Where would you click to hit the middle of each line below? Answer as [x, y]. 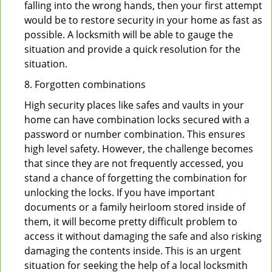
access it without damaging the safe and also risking [143, 236]
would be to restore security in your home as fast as [143, 20]
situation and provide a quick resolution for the [132, 49]
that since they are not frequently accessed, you [134, 163]
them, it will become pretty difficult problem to [131, 222]
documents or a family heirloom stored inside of [135, 207]
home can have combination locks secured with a [137, 120]
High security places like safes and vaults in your [134, 105]
